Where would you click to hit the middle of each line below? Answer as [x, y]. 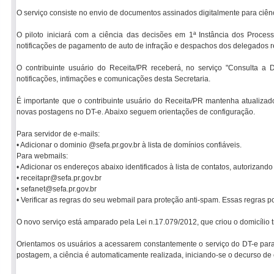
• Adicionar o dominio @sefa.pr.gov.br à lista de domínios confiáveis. [129, 145]
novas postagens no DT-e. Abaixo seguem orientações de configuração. [136, 112]
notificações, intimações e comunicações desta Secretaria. [113, 79]
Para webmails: [42, 156]
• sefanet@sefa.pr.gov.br [57, 189]
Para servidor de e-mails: [58, 134]
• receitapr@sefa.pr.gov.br [59, 178]
